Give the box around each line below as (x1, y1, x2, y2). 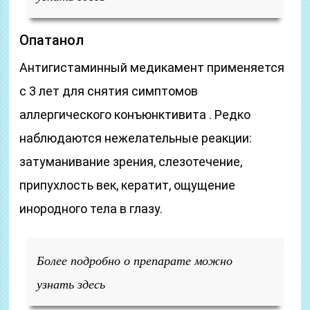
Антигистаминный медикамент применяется (19, 60, 285, 75)
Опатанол (19, 32, 84, 48)
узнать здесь (37, 275, 106, 292)
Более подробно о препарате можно (37, 252, 233, 268)
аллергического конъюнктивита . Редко (19, 107, 251, 122)
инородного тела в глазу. (19, 201, 163, 216)
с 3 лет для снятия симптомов (19, 84, 199, 98)
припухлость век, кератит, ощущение (19, 178, 236, 192)
